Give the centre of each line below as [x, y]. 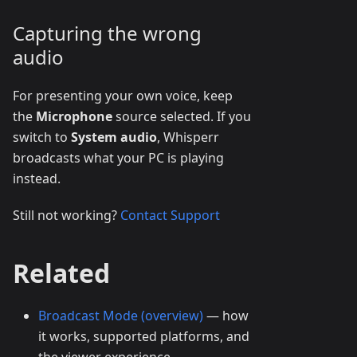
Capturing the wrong [107, 33]
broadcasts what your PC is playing [118, 158]
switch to [42, 137]
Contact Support [170, 215]
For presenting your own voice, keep [123, 96]
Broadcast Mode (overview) [121, 316]
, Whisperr [188, 137]
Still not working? [67, 215]
